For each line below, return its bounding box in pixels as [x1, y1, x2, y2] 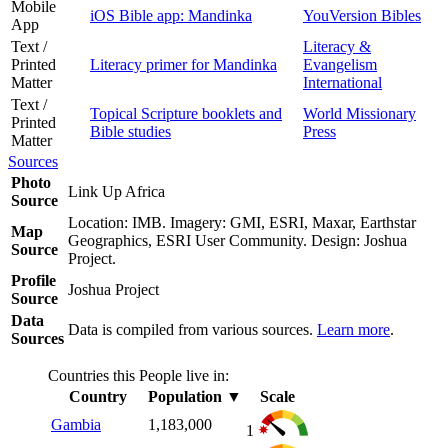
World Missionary [303, 104, 416, 122]
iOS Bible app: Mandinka [90, 6, 252, 24]
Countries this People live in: [48, 366, 229, 384]
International [303, 73, 382, 91]
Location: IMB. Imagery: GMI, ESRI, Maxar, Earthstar [68, 213, 416, 231]
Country [68, 387, 127, 405]
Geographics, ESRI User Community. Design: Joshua [68, 231, 407, 249]
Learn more [317, 320, 390, 338]
